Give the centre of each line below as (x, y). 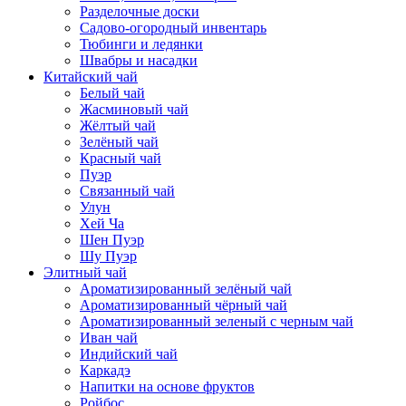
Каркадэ (105, 370)
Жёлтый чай (118, 125)
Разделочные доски (140, 11)
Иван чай (109, 337)
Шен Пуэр (112, 239)
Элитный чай (85, 272)
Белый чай (112, 92)
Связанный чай (127, 190)
